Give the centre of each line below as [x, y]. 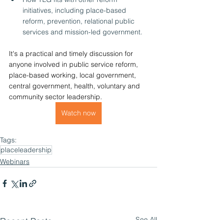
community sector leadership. [55, 96]
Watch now [79, 113]
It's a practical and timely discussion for [72, 53]
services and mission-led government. [82, 32]
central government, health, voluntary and [75, 86]
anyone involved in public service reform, [74, 64]
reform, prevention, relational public [80, 21]
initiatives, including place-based [75, 10]
